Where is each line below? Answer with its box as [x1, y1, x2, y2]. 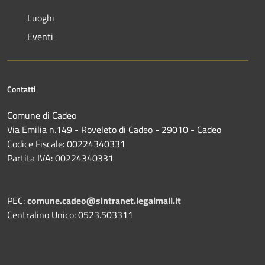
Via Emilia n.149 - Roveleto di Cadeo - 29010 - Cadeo [7, 122, 221, 137]
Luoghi [27, 10, 54, 25]
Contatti [7, 82, 35, 95]
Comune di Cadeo [7, 108, 76, 122]
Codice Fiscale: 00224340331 [7, 136, 125, 151]
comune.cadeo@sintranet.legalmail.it [27, 193, 181, 208]
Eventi [27, 29, 53, 44]
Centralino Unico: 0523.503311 [7, 207, 133, 222]
